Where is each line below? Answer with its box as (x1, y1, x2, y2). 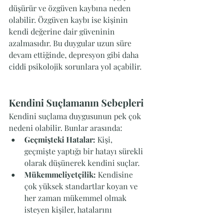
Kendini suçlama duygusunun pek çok (9, 111, 143, 121)
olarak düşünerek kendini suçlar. (24, 158, 140, 168)
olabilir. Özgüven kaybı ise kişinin (9, 15, 130, 25)
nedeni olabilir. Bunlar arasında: (9, 123, 122, 133)
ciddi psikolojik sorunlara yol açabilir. (9, 61, 142, 72)
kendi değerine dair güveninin (9, 26, 117, 36)
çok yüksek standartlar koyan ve (24, 181, 140, 191)
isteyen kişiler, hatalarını (24, 204, 114, 215)
